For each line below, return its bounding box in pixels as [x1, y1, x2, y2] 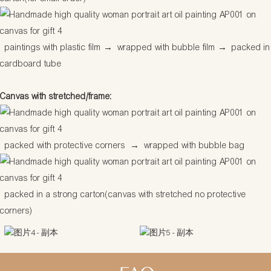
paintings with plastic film [2, 42, 103, 53]
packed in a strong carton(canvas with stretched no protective [2, 189, 246, 200]
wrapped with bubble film [113, 42, 218, 53]
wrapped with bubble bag [139, 140, 245, 151]
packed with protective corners [2, 140, 130, 151]
